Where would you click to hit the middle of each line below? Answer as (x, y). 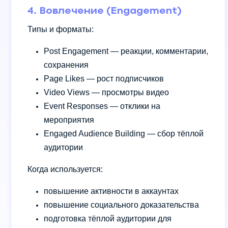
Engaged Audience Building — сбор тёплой (124, 133)
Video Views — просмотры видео (106, 92)
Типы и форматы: (61, 29)
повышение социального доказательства (121, 205)
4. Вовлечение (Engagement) (105, 11)
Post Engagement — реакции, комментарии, (126, 51)
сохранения (66, 65)
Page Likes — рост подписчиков (104, 78)
